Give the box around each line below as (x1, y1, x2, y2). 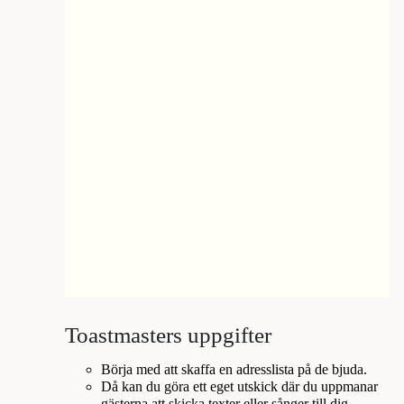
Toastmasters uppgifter (65, 321, 271, 347)
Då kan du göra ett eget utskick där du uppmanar (101, 378, 378, 395)
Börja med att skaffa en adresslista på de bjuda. (101, 361, 367, 378)
